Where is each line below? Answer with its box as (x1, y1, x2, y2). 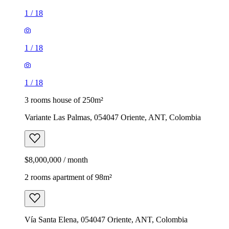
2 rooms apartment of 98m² (25, 172, 112, 181)
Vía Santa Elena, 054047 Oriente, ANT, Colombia (25, 215, 188, 224)
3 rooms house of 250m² (25, 95, 103, 104)
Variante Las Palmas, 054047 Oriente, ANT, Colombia (25, 112, 201, 122)
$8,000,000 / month (25, 155, 88, 164)
